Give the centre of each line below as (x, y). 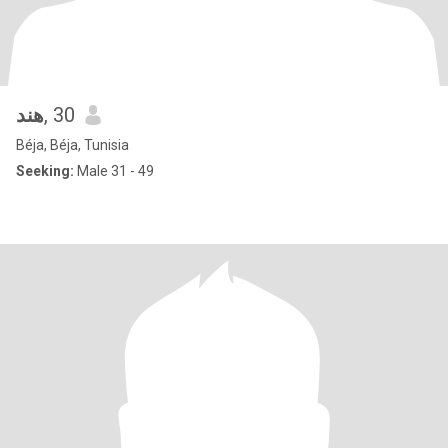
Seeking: (45, 171)
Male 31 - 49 (114, 171)
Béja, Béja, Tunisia (72, 145)
